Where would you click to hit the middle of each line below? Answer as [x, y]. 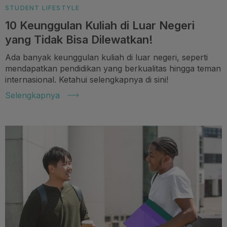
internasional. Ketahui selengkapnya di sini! [87, 79]
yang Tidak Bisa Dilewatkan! [79, 39]
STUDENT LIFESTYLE [43, 8]
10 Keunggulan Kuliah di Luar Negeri [100, 25]
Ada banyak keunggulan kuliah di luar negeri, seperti [106, 57]
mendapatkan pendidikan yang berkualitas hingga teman [113, 68]
